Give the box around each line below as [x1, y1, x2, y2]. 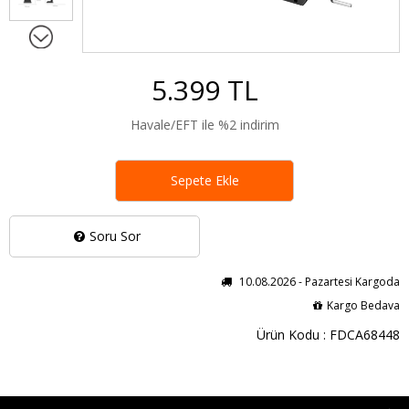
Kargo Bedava [327, 297, 400, 313]
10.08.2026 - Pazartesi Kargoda [236, 273, 400, 289]
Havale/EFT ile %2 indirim [130, 115, 279, 133]
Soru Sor [89, 226, 141, 245]
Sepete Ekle [170, 171, 239, 189]
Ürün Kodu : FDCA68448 [257, 325, 400, 343]
